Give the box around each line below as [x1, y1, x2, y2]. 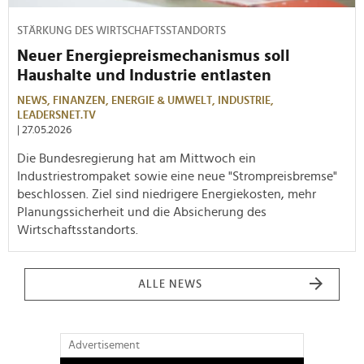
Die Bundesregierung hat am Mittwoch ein [17, 151, 256, 165]
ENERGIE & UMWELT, [111, 94, 218, 106]
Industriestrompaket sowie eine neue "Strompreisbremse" [17, 169, 337, 183]
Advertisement [68, 339, 140, 351]
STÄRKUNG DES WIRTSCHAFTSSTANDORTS [17, 24, 226, 37]
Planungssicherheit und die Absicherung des [17, 205, 266, 219]
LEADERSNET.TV [17, 109, 96, 121]
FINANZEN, [53, 94, 111, 106]
